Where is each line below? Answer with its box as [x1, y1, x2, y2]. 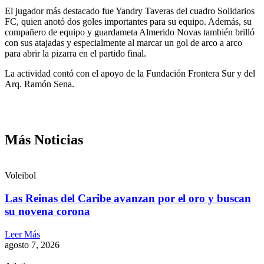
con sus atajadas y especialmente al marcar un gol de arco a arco [5, 38, 242, 48]
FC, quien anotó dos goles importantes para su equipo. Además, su [5, 16, 252, 27]
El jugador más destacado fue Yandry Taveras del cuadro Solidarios [5, 6, 255, 16]
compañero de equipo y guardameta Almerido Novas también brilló [5, 27, 255, 38]
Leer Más [5, 229, 40, 239]
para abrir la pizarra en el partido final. [5, 48, 146, 59]
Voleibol [5, 170, 36, 181]
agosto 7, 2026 [5, 239, 60, 250]
